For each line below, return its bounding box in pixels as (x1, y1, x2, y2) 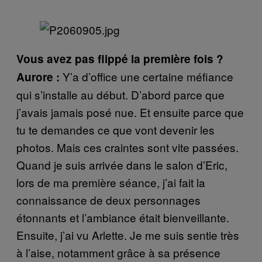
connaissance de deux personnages (16, 191, 201, 208)
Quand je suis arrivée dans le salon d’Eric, (16, 156, 227, 173)
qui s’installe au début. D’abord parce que (16, 86, 225, 102)
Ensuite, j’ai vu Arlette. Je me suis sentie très (16, 226, 239, 243)
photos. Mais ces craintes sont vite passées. (16, 139, 239, 155)
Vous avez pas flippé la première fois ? (16, 50, 223, 67)
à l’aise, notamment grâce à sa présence (16, 244, 220, 260)
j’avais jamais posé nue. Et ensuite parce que (16, 104, 244, 120)
